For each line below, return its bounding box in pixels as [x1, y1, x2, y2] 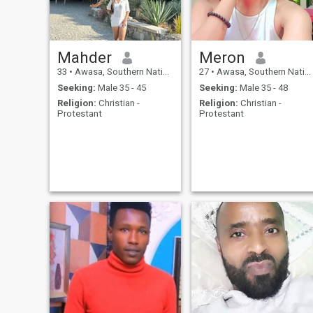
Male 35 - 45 [95, 82, 146, 93]
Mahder [57, 48, 112, 67]
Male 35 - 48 [237, 82, 288, 93]
